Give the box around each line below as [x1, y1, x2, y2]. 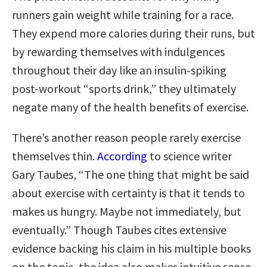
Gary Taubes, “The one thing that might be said [12, 166, 249, 182]
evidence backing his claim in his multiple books [12, 240, 251, 256]
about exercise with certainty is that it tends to [12, 185, 245, 200]
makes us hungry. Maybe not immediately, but [12, 203, 241, 219]
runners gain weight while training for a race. [12, 7, 234, 22]
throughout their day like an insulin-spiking [12, 62, 226, 77]
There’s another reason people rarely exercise [12, 129, 241, 145]
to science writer [147, 148, 232, 163]
